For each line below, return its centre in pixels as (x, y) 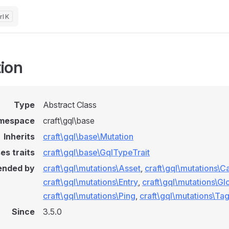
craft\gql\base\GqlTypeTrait (96, 152)
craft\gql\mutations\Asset (92, 168)
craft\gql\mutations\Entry (90, 182)
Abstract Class (70, 105)
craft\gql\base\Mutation (88, 136)
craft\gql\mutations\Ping (89, 196)
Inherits (19, 136)
